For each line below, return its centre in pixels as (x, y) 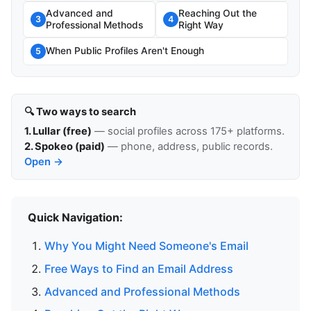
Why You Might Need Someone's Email (146, 246)
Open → (43, 161)
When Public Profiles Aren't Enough (125, 51)
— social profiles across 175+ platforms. (188, 131)
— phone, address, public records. (188, 146)
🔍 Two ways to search (80, 112)
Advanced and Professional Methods (142, 291)
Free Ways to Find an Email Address (139, 268)
